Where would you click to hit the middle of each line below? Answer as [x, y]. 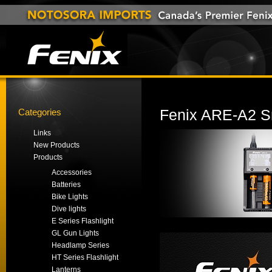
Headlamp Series [80, 245]
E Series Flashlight [83, 221]
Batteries [66, 185]
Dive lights [69, 209]
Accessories [72, 172]
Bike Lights [70, 197]
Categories [40, 112]
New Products [56, 145]
